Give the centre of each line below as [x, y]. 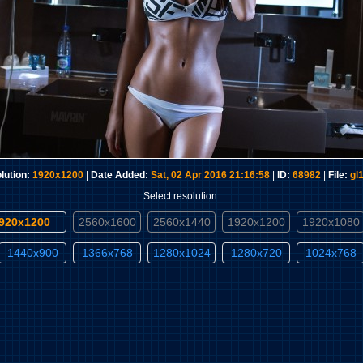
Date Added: [119, 175]
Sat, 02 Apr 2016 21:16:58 [210, 175]
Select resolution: [181, 196]
